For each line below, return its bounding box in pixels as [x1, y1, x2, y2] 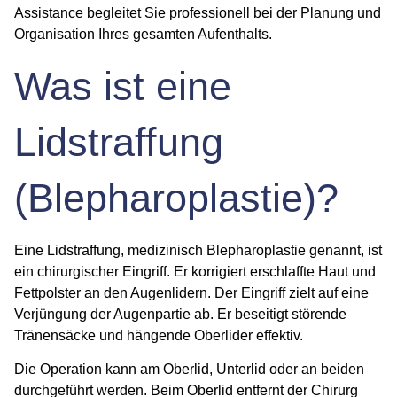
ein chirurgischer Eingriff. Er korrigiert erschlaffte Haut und [14, 263, 376, 279]
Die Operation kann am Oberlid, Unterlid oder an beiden [14, 362, 364, 378]
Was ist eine [14, 63, 231, 109]
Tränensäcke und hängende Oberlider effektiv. [14, 327, 303, 343]
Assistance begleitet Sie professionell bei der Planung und [14, 5, 381, 21]
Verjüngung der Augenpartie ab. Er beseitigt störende [14, 306, 346, 322]
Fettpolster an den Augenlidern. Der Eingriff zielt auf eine [14, 284, 369, 300]
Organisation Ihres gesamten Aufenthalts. [14, 27, 272, 43]
